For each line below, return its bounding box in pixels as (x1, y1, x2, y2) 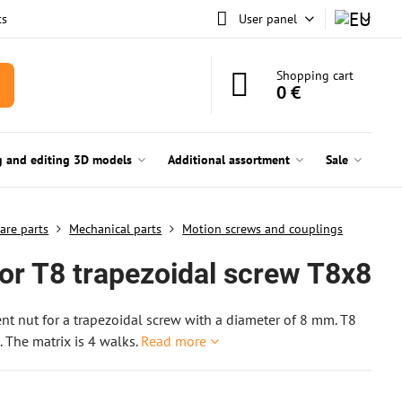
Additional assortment (167, 152, 290, 168)
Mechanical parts (69, 221, 162, 237)
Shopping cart (276, 67, 354, 83)
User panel (238, 10, 297, 27)
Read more (141, 332, 207, 350)
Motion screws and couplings (182, 221, 344, 237)
